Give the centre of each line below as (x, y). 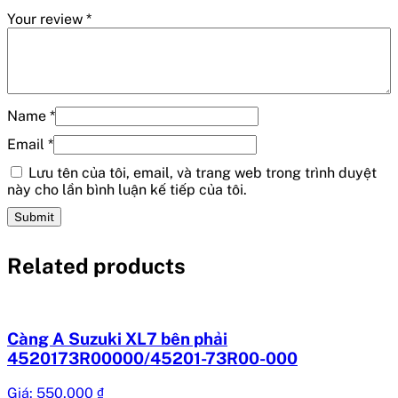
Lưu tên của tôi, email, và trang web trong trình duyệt (203, 172)
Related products (96, 265)
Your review (47, 19)
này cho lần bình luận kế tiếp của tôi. (127, 189)
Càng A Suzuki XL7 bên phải (117, 339)
